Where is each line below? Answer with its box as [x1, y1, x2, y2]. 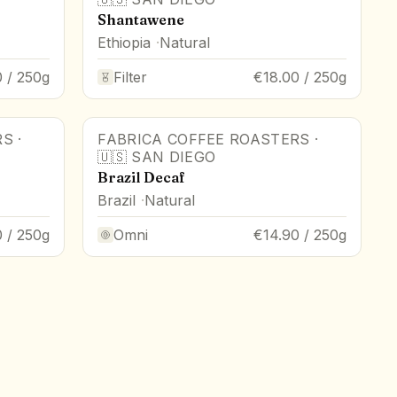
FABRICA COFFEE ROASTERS [97, 129, 310, 148]
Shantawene [97, 10, 185, 28]
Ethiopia [97, 33, 152, 51]
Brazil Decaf [97, 167, 186, 186]
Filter [113, 67, 148, 86]
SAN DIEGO [131, 147, 216, 166]
